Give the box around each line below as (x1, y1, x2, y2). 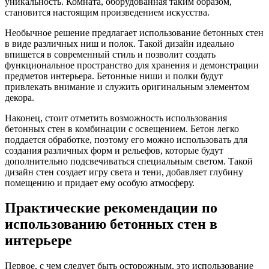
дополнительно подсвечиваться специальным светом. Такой (5, 156, 253, 166)
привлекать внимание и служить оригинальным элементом (5, 81, 249, 92)
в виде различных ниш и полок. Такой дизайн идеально (5, 38, 234, 49)
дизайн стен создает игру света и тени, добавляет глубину (5, 166, 243, 177)
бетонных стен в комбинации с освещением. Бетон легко (5, 123, 239, 134)
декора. (5, 92, 34, 103)
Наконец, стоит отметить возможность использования (5, 112, 227, 123)
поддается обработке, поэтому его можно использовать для (5, 134, 247, 145)
